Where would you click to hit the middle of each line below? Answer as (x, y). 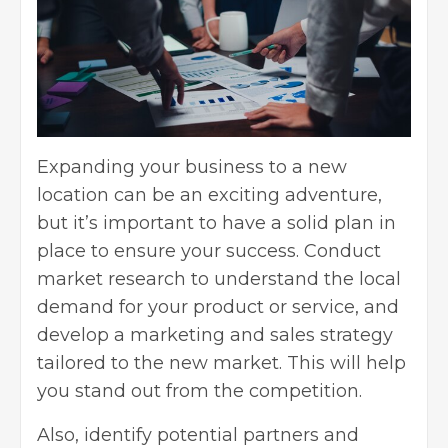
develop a (83, 334)
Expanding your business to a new (192, 166)
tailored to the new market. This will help (221, 362)
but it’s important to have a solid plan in (216, 222)
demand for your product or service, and (218, 306)
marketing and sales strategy (261, 334)
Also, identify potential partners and (198, 434)
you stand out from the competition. (199, 390)
